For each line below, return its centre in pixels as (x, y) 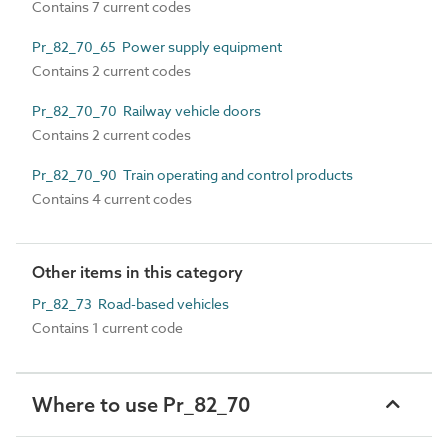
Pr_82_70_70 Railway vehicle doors (146, 110)
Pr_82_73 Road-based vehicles (130, 303)
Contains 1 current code (107, 327)
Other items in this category (137, 272)
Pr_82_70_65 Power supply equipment (157, 46)
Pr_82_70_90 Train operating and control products (192, 174)
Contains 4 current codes (112, 198)
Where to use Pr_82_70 (141, 404)
